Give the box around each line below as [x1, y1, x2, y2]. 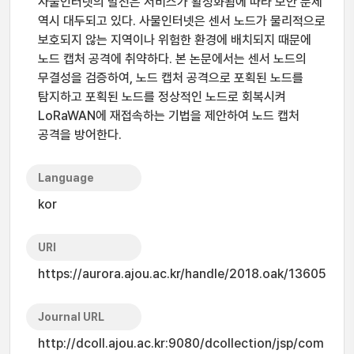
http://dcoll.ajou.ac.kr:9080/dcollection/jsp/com [38, 336, 324, 351]
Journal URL [38, 311, 104, 323]
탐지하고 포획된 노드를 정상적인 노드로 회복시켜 [38, 89, 286, 104]
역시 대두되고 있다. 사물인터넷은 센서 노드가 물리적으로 [38, 13, 326, 28]
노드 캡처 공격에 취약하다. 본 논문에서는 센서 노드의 [38, 51, 307, 66]
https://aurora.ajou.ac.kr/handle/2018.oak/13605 [38, 266, 326, 281]
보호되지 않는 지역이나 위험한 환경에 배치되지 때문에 [38, 32, 311, 47]
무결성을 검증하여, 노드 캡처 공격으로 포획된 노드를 [38, 70, 303, 85]
